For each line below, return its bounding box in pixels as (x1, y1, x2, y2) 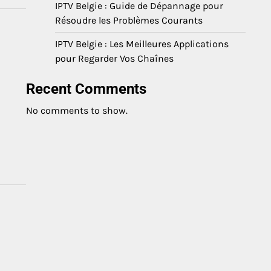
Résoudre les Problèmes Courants (55, 15, 203, 26)
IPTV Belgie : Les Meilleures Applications (55, 38, 229, 50)
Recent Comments (26, 80, 146, 97)
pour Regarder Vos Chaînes (55, 53, 174, 64)
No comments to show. (26, 105, 128, 116)
